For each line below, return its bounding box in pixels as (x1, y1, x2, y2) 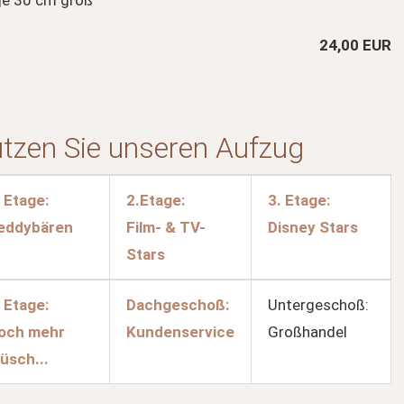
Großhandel (268, 323, 347, 341)
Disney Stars (268, 218, 358, 236)
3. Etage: (268, 191, 330, 209)
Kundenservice (126, 323, 234, 341)
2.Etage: (126, 191, 185, 209)
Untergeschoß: (268, 296, 369, 314)
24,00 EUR (319, 36, 391, 54)
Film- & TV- (126, 218, 206, 236)
